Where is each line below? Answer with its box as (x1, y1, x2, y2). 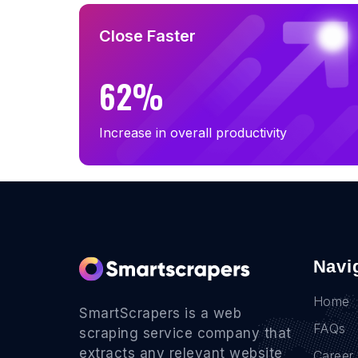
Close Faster (99, 26, 196, 46)
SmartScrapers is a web (79, 304, 241, 321)
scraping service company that (79, 324, 292, 341)
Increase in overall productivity (99, 124, 287, 141)
